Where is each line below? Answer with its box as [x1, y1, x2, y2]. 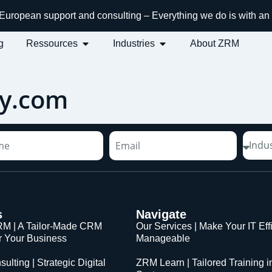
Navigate [136, 208, 186, 222]
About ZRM [190, 38, 240, 49]
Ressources [26, 38, 78, 49]
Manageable [136, 233, 190, 244]
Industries [113, 38, 155, 49]
